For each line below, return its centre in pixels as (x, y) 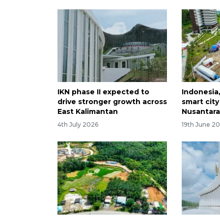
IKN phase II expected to (103, 92)
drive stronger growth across (112, 102)
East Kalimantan (88, 112)
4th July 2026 (78, 125)
